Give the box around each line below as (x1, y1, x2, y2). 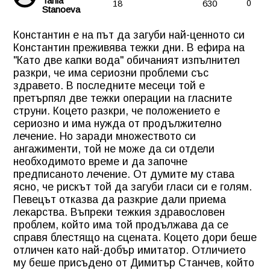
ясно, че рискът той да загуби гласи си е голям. (13, 180, 252, 193)
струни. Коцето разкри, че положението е (13, 104, 220, 117)
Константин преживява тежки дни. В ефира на (13, 41, 245, 54)
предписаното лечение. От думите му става (13, 168, 234, 180)
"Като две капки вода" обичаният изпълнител (13, 54, 240, 66)
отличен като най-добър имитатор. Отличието (13, 243, 246, 256)
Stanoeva (42, 4, 80, 14)
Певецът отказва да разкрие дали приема (13, 193, 226, 206)
